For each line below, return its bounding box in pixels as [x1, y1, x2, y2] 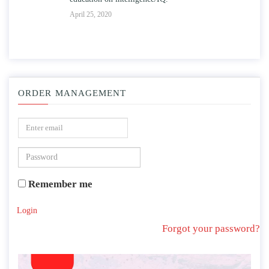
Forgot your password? [162, 222, 260, 234]
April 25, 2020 [9, 10, 51, 19]
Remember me [26, 178, 92, 190]
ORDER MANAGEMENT [18, 88, 126, 98]
